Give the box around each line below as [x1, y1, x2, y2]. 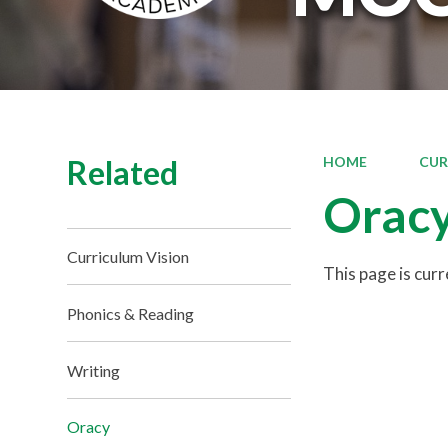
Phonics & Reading [67, 303, 195, 323]
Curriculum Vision [67, 246, 190, 266]
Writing [67, 360, 121, 380]
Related [67, 152, 179, 192]
